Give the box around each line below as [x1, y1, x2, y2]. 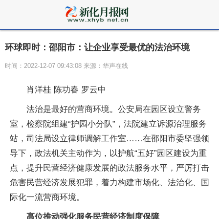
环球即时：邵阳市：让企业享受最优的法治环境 [5, 43, 190, 52]
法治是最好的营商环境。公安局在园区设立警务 [26, 105, 201, 114]
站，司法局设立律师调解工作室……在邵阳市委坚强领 [10, 134, 209, 143]
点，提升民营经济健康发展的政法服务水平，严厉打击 [10, 163, 209, 173]
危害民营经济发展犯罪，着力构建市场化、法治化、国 [10, 178, 209, 187]
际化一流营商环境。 [10, 193, 85, 202]
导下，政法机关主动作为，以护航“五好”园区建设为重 [10, 149, 207, 158]
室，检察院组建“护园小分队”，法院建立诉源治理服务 [10, 119, 207, 129]
